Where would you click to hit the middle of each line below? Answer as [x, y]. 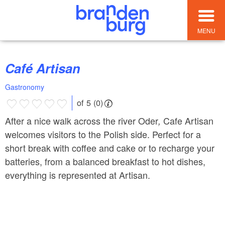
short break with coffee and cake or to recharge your [110, 147]
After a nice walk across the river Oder [82, 120]
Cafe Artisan [187, 120]
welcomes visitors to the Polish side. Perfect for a [103, 134]
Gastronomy [25, 87]
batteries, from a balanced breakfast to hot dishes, [105, 161]
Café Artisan [47, 68]
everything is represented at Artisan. [78, 175]
